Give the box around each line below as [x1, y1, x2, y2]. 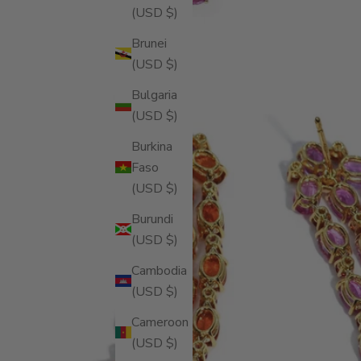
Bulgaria [131, 85, 177, 104]
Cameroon [131, 313, 189, 331]
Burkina [131, 137, 172, 156]
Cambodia [131, 261, 187, 280]
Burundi [131, 210, 173, 228]
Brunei [131, 34, 167, 52]
